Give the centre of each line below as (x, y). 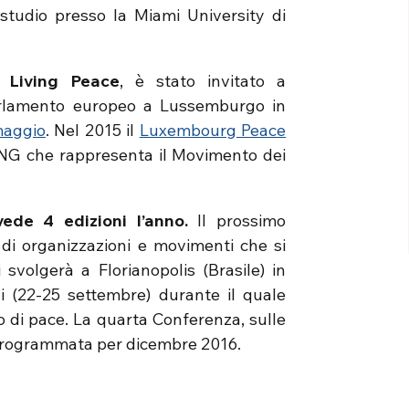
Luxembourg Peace (213, 130)
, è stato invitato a (203, 81)
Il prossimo (237, 220)
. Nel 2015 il (93, 130)
